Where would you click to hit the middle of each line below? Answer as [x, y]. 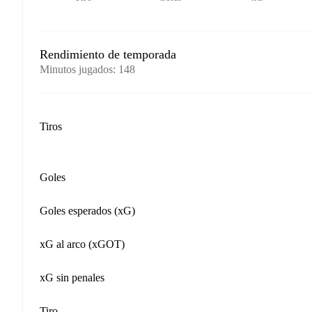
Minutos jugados [76, 69]
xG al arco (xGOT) [82, 244]
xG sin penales [72, 277]
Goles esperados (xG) [87, 210]
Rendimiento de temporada [108, 54]
